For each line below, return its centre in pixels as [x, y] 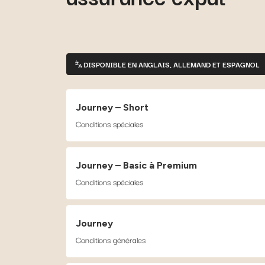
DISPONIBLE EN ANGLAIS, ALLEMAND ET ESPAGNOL [172, 64]
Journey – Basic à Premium [136, 165]
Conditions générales [111, 240]
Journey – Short [112, 107]
